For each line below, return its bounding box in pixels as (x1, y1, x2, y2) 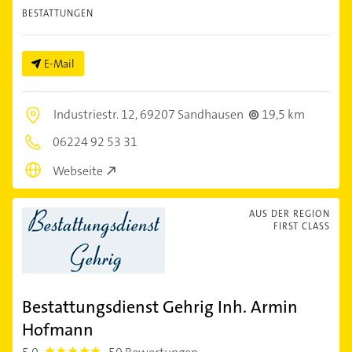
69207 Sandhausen (140, 106, 244, 123)
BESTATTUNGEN (22, 7, 93, 20)
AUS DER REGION (249, 207, 330, 220)
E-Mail (44, 57, 75, 71)
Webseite (53, 162, 103, 179)
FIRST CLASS (273, 219, 330, 233)
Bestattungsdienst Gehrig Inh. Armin (22, 295, 298, 318)
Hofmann (22, 317, 93, 341)
